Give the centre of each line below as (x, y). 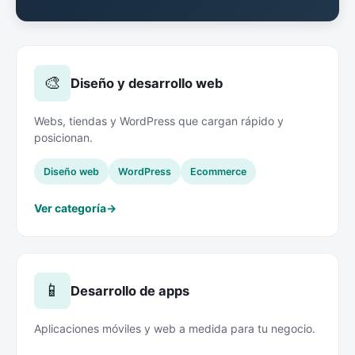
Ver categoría (70, 208)
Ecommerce (218, 171)
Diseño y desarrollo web (147, 83)
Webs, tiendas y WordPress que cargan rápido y (159, 120)
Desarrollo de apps (130, 290)
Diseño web (71, 171)
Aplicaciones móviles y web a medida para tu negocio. (175, 328)
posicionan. (63, 137)
